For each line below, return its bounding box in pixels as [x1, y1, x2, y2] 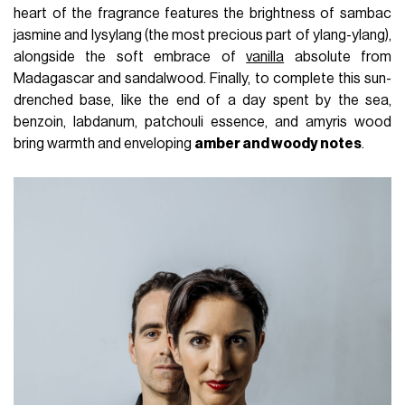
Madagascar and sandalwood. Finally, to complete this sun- [14, 71, 391, 86]
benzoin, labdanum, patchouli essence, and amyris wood [14, 114, 391, 129]
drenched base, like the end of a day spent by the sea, [14, 92, 391, 108]
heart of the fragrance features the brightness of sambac [14, 5, 391, 21]
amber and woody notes [194, 136, 363, 151]
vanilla [246, 49, 285, 64]
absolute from [284, 49, 391, 64]
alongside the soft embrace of [14, 49, 247, 64]
